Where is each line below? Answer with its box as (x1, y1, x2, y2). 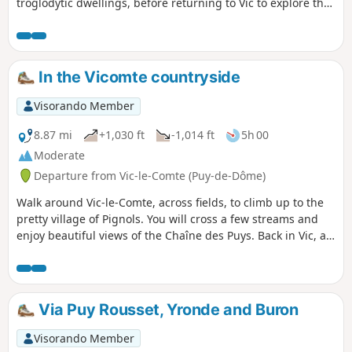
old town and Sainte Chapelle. (16, 12, 174, 27)
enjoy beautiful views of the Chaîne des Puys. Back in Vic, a (16, 227, 326, 243)
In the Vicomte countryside (35, 68, 240, 87)
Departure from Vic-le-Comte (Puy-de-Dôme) (34, 167, 266, 183)
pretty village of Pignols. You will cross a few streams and (16, 211, 318, 226)
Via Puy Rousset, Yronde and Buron (35, 299, 299, 319)
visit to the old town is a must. (16, 244, 174, 259)
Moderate (34, 148, 85, 163)
